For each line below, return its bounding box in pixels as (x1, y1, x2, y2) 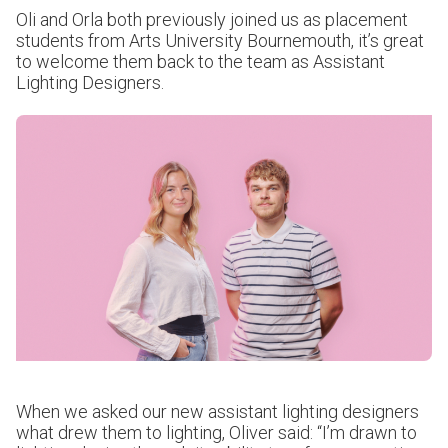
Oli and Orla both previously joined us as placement (16, 9, 408, 30)
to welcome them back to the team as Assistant (16, 51, 385, 72)
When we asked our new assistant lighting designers (16, 401, 419, 423)
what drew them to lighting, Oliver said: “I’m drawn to (16, 422, 417, 444)
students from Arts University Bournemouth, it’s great (16, 30, 424, 51)
